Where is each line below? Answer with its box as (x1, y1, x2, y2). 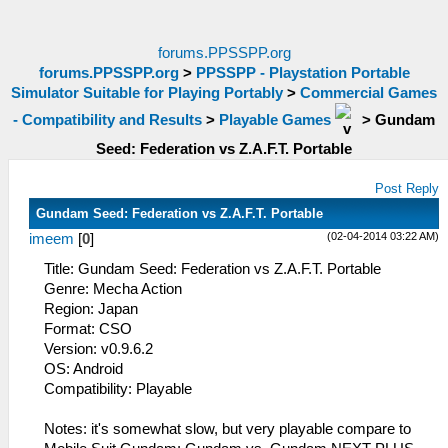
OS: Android (44, 361, 123, 377)
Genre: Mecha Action (44, 281, 182, 297)
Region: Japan (44, 301, 138, 317)
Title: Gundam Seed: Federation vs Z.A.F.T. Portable (44, 261, 381, 277)
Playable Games (219, 111, 331, 128)
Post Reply (375, 181, 440, 196)
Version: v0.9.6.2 (44, 341, 153, 357)
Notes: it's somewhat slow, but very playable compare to (44, 421, 411, 437)
